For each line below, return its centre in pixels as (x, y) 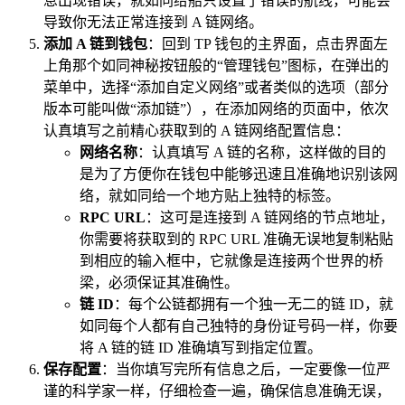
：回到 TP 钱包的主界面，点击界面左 (268, 43)
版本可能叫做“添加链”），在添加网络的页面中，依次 (216, 108)
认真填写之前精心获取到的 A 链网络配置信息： (197, 130)
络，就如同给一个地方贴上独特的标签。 (210, 195)
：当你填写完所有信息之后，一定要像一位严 (246, 369)
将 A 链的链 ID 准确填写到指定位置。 (201, 347)
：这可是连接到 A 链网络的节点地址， (270, 217)
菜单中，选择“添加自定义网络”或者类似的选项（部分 (216, 87)
